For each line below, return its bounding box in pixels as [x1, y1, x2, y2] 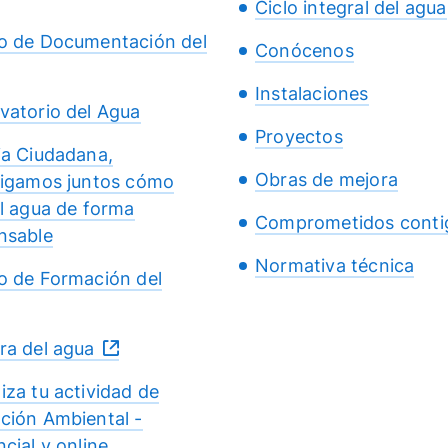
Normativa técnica [255, 255, 415, 277]
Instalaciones [255, 83, 369, 105]
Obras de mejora [255, 169, 398, 191]
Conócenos [255, 40, 354, 62]
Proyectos [255, 126, 343, 148]
